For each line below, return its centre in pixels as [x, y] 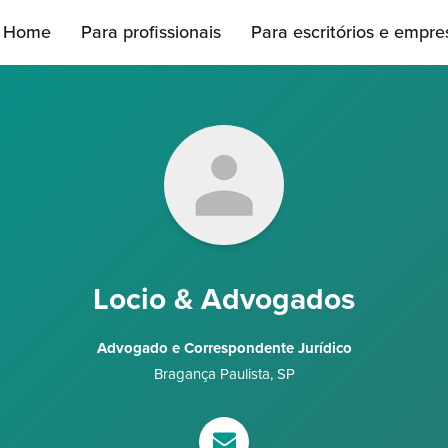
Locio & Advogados [224, 299]
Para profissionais [151, 32]
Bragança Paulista [211, 374]
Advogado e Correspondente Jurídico [224, 348]
